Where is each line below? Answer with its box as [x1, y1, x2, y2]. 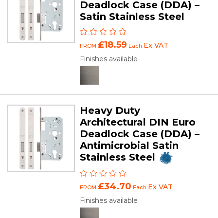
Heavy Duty [80, 105, 141, 117]
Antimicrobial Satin [80, 140, 179, 152]
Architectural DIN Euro [80, 116, 196, 128]
